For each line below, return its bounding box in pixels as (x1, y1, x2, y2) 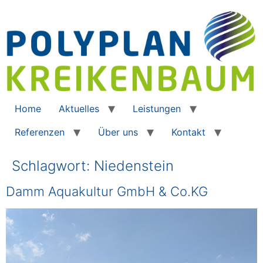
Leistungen (133, 103, 181, 115)
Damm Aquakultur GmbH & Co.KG (6, 184, 208, 200)
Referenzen (15, 126, 65, 139)
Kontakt (171, 126, 205, 139)
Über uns (98, 126, 138, 139)
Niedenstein (94, 157, 174, 175)
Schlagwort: (12, 157, 94, 175)
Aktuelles (59, 103, 99, 115)
